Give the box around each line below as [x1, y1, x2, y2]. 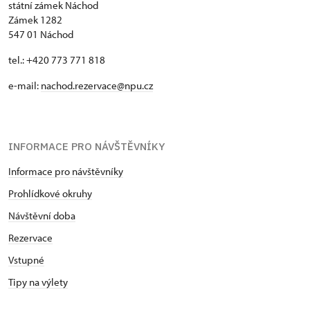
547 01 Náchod [8, 27, 73, 41]
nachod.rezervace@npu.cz [41, 78, 153, 92]
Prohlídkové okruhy [8, 186, 92, 200]
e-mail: [8, 78, 41, 92]
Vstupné [8, 253, 44, 266]
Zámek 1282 [8, 12, 62, 26]
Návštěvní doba [8, 208, 75, 222]
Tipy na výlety [8, 275, 68, 289]
